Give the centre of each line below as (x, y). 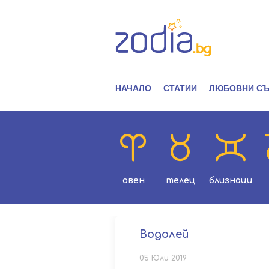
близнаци (231, 180)
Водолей (164, 234)
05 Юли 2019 (163, 258)
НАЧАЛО (133, 88)
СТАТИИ (180, 88)
